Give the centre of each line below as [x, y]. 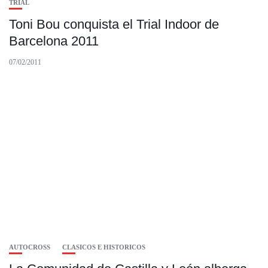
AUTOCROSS [30, 247]
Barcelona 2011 [54, 41]
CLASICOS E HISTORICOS [104, 247]
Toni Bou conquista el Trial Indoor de [114, 25]
